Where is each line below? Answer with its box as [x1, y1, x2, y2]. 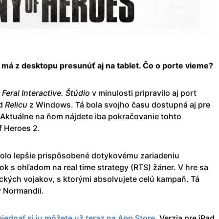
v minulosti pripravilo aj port [92, 88, 197, 98]
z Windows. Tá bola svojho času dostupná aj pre [29, 100, 210, 110]
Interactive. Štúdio [22, 88, 92, 98]
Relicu [5, 100, 29, 110]
